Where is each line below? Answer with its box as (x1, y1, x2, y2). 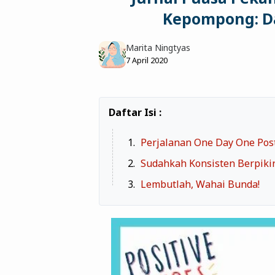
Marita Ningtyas (126, 41, 190, 53)
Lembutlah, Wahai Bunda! (141, 177, 260, 191)
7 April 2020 (126, 55, 168, 66)
